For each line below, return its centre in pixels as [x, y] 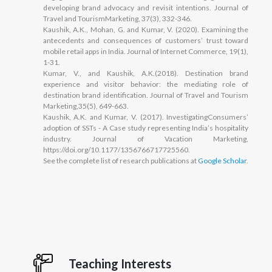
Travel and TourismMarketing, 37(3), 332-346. [117, 18]
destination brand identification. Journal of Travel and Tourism [146, 95]
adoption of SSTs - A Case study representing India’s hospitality [146, 127]
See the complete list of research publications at [120, 160]
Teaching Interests [120, 263]
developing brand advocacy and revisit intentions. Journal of [146, 7]
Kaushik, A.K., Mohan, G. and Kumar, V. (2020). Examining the [146, 29]
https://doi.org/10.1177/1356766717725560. [116, 149]
